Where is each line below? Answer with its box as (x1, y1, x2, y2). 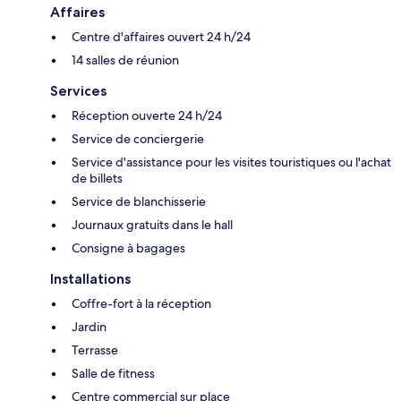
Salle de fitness (72, 364, 155, 381)
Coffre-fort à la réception (72, 294, 211, 311)
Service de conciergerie (72, 130, 204, 147)
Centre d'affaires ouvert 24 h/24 (72, 28, 251, 45)
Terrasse (72, 341, 118, 358)
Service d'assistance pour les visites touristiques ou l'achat (72, 153, 391, 170)
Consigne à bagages (72, 239, 185, 256)
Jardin (72, 318, 107, 335)
